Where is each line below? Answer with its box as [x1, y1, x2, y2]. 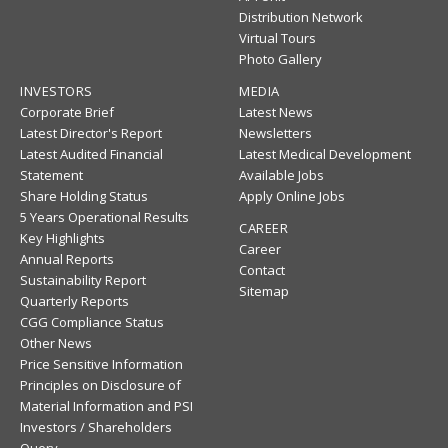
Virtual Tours [239, 29, 316, 48]
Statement [20, 166, 83, 185]
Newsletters [239, 124, 312, 143]
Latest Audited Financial [20, 145, 163, 164]
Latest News [239, 103, 313, 122]
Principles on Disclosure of [20, 376, 181, 395]
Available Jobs [239, 166, 324, 185]
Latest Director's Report [20, 124, 162, 143]
